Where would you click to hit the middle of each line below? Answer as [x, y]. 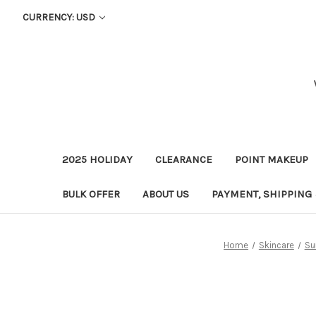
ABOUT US [166, 194]
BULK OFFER [91, 194]
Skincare [276, 245]
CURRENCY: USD [60, 17]
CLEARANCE [184, 159]
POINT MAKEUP [272, 159]
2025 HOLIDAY [97, 159]
